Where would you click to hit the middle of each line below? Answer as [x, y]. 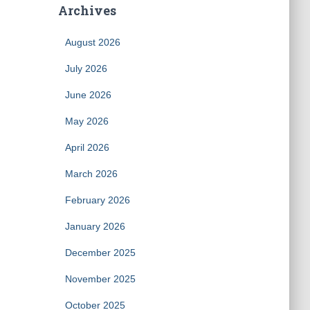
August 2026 [92, 42]
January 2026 [95, 226]
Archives [87, 10]
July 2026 [86, 69]
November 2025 [100, 279]
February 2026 [97, 200]
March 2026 [91, 174]
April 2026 [87, 147]
